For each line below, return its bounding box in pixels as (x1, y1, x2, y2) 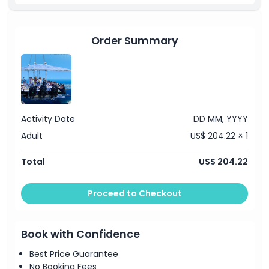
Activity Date (21, 113, 75, 125)
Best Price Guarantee (29, 247, 118, 260)
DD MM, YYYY (193, 113, 248, 125)
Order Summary (91, 33, 178, 48)
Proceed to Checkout (87, 187, 182, 199)
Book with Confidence (21, 227, 140, 241)
